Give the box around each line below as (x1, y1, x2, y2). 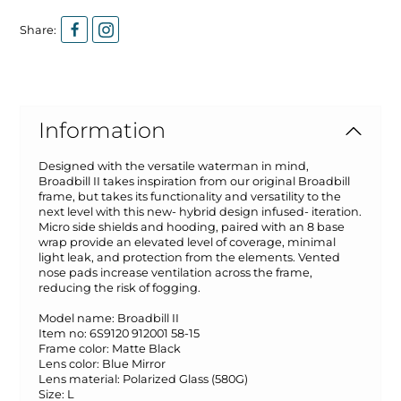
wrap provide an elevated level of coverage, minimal (38, 235, 337, 249)
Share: (20, 22, 57, 37)
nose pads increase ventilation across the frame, (38, 266, 313, 279)
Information (38, 117, 166, 143)
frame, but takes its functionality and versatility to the (38, 190, 342, 203)
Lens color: (38, 357, 103, 371)
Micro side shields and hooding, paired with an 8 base (38, 220, 346, 234)
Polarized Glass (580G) (123, 372, 249, 386)
